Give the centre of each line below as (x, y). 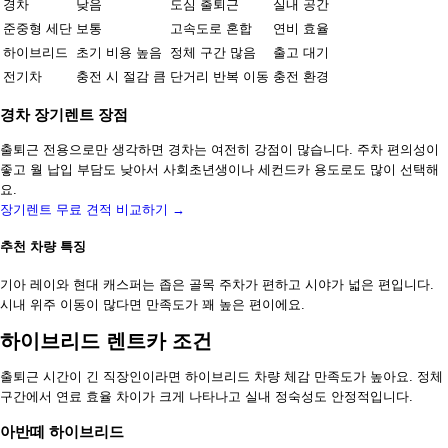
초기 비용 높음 (119, 52)
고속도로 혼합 (211, 28)
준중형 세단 (37, 28)
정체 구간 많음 (213, 52)
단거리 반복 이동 (219, 76)
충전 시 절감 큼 (121, 76)
